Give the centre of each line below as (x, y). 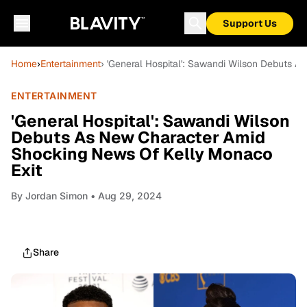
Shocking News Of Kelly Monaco (142, 154)
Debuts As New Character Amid (138, 137)
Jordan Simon (57, 196)
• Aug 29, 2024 (125, 196)
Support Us (250, 23)
